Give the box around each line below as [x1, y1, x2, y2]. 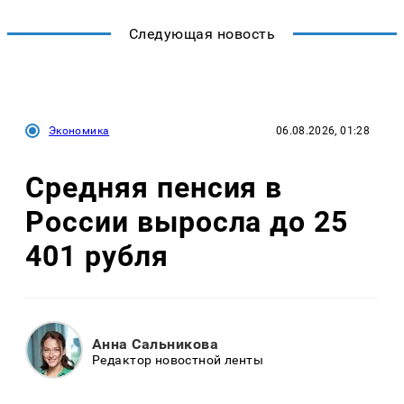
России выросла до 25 [25, 205, 349, 240]
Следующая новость [128, 24, 276, 42]
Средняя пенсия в [25, 170, 283, 206]
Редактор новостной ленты [92, 353, 264, 368]
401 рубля [25, 239, 169, 274]
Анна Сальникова [92, 335, 219, 353]
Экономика [49, 124, 110, 137]
